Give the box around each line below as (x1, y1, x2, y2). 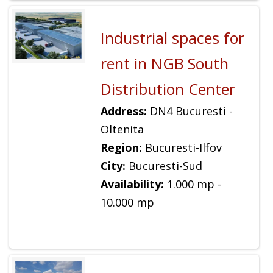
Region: (100, 140, 142, 155)
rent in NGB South (100, 53, 229, 74)
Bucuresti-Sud (125, 158, 202, 174)
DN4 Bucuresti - (146, 104, 233, 119)
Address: (100, 104, 147, 119)
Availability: (100, 177, 164, 192)
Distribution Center (100, 79, 235, 100)
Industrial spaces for (100, 27, 244, 49)
